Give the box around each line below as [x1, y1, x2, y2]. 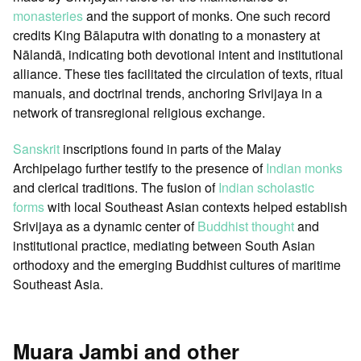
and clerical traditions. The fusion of [13, 177, 218, 197]
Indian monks [266, 158, 342, 177]
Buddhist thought [197, 216, 294, 235]
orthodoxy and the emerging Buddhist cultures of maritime [13, 255, 341, 274]
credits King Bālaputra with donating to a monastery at [13, 26, 320, 45]
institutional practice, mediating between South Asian [13, 235, 315, 255]
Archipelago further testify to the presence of [13, 158, 266, 177]
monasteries [13, 6, 83, 26]
